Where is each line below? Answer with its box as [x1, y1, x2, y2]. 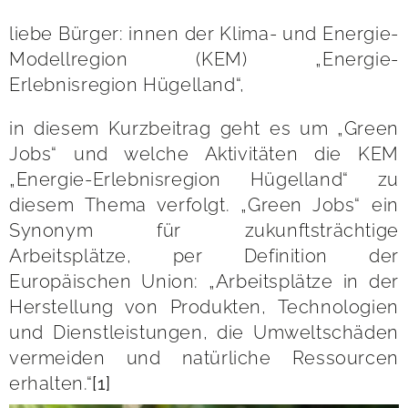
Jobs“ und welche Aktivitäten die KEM [9, 143, 399, 166]
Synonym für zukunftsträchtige [9, 219, 399, 242]
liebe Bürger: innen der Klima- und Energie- [9, 22, 399, 45]
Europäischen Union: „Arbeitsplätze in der [9, 270, 399, 293]
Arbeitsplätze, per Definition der [9, 245, 399, 268]
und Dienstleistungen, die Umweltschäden [9, 321, 399, 344]
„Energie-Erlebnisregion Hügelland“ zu [9, 168, 399, 191]
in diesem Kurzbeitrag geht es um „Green [9, 117, 399, 140]
